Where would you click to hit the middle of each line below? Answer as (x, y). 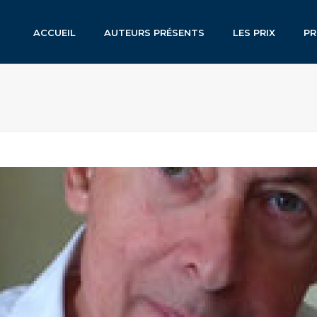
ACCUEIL (54, 33)
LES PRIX (254, 33)
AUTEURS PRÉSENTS (154, 33)
